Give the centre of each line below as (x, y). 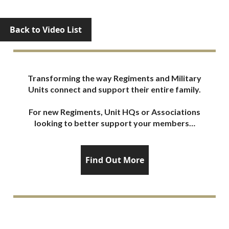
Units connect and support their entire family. (114, 89)
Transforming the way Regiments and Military (114, 78)
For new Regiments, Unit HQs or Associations (114, 111)
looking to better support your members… (114, 123)
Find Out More (114, 160)
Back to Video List (46, 29)
